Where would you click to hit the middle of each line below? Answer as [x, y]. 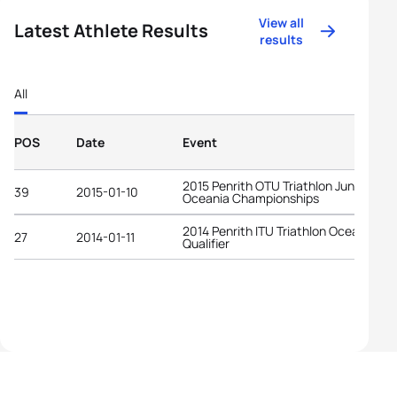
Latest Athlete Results [111, 31]
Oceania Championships [251, 198]
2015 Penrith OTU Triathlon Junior [276, 185]
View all [282, 23]
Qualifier [206, 243]
